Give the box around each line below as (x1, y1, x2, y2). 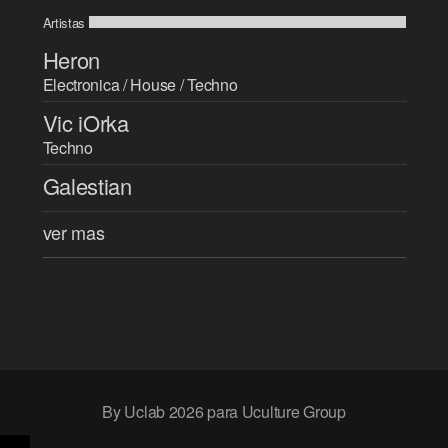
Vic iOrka (42, 106, 129, 138)
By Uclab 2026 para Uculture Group (102, 399, 346, 423)
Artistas (42, 12, 86, 32)
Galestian (42, 169, 132, 201)
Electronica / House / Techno (42, 72, 238, 96)
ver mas (42, 218, 105, 245)
